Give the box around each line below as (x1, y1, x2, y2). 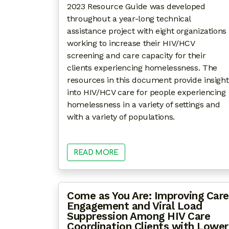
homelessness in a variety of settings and (67, 100, 220, 109)
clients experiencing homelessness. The (67, 63, 217, 73)
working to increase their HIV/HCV (67, 38, 195, 48)
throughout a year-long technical (67, 14, 191, 24)
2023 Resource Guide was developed (67, 2, 205, 11)
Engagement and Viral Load (67, 200, 202, 213)
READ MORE (74, 149, 119, 157)
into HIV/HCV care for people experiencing (67, 87, 226, 97)
